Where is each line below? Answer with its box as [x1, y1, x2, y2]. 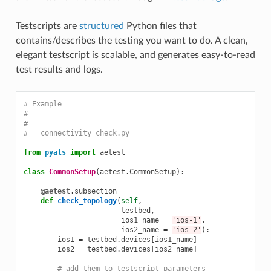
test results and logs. [15, 64, 103, 74]
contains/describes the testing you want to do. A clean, [15, 35, 248, 45]
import [70, 148, 96, 157]
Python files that [123, 21, 197, 31]
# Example [23, 99, 62, 108]
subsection [74, 186, 117, 195]
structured [79, 21, 124, 31]
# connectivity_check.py [23, 128, 129, 137]
